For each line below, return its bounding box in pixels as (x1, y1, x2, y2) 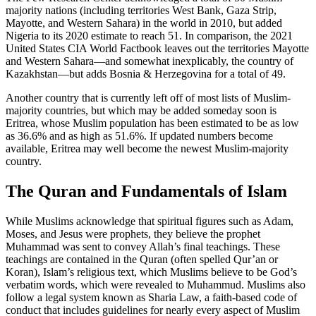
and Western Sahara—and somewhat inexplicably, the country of (6, 55, 293, 68)
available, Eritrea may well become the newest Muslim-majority (6, 142, 288, 155)
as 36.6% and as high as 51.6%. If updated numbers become (6, 130, 273, 142)
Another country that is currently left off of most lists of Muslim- (6, 92, 291, 104)
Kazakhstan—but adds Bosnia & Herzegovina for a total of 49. (6, 68, 286, 80)
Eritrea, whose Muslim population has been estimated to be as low (6, 117, 299, 130)
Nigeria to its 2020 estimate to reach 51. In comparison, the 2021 (6, 30, 293, 42)
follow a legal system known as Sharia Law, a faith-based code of (6, 291, 297, 304)
